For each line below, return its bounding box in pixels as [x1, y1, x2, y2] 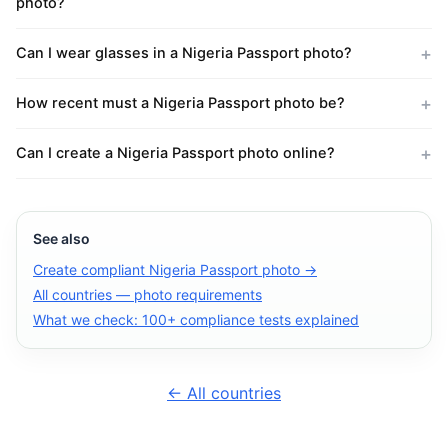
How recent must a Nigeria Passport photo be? [16, 94, 345, 112]
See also [33, 230, 90, 247]
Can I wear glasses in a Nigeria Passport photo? [16, 44, 352, 62]
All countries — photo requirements [33, 286, 262, 303]
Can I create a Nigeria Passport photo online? [16, 144, 335, 162]
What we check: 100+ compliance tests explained [33, 311, 359, 328]
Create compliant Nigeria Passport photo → [33, 261, 317, 278]
